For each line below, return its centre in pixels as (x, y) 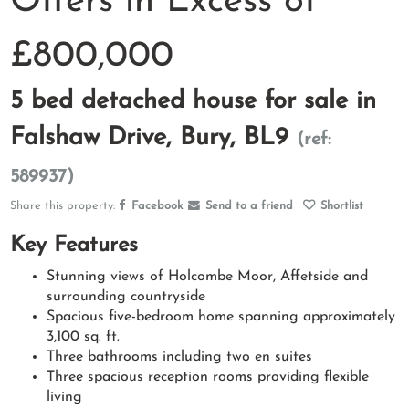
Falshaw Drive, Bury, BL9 (154, 138)
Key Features (74, 246)
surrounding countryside (126, 297)
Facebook (157, 206)
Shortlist (342, 206)
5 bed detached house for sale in (194, 102)
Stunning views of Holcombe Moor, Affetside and (208, 277)
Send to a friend (250, 206)
